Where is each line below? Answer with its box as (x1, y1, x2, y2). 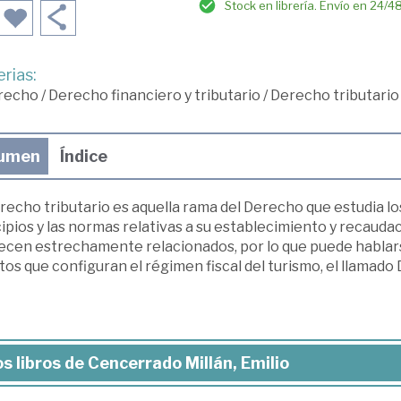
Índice (59, 147, 107, 166)
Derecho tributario (269, 87, 399, 105)
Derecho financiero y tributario (47, 87, 260, 105)
